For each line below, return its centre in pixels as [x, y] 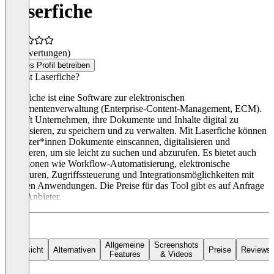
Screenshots [176, 245]
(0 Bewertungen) [38, 53]
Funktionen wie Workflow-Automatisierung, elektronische [117, 164]
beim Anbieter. [33, 197]
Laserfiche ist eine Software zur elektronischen [95, 98]
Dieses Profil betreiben [50, 65]
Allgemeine [125, 245]
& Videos [176, 254]
